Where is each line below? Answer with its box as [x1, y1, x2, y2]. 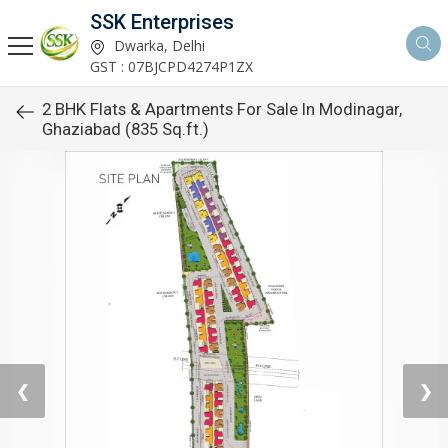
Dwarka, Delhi [110, 36, 205, 55]
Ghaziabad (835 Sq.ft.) [42, 119, 209, 139]
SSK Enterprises [90, 10, 234, 34]
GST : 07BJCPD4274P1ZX [90, 57, 253, 76]
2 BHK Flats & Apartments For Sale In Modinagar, [42, 99, 402, 119]
